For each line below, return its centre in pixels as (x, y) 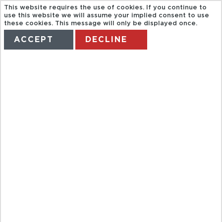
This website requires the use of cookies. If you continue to (106, 8)
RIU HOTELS (111, 144)
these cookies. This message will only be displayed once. (101, 24)
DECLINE (107, 40)
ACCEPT (34, 40)
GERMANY (111, 173)
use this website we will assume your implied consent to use (107, 16)
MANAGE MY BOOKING (144, 68)
